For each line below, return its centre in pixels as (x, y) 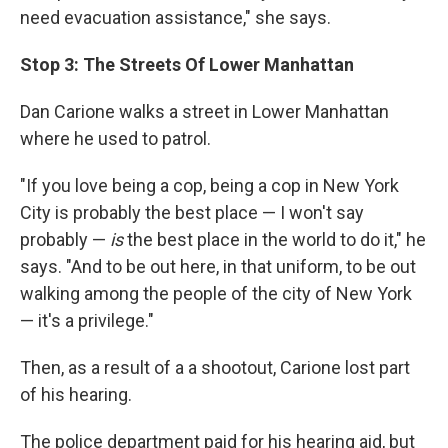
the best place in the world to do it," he (274, 240)
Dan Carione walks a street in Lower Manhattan (204, 112)
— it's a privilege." (87, 321)
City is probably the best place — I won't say (192, 213)
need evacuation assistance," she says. (175, 18)
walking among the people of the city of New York (216, 294)
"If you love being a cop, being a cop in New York (209, 186)
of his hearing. (76, 395)
